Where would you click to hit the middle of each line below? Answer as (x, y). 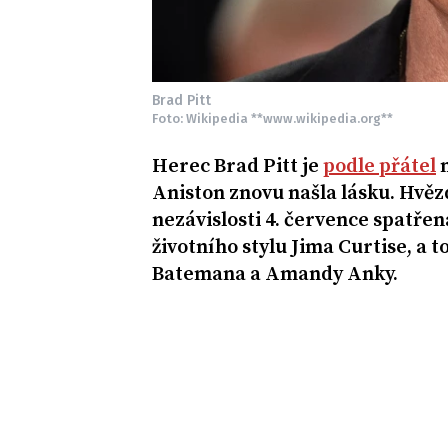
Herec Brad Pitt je (237, 167)
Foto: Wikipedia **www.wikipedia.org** (272, 119)
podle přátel (379, 167)
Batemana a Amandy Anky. (275, 275)
